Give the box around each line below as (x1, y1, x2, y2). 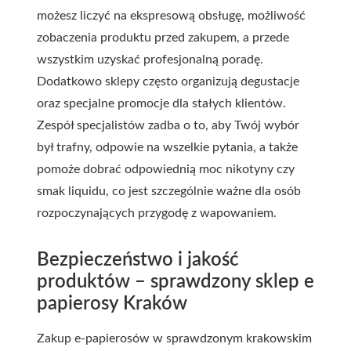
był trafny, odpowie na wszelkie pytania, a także (37, 140, 298, 154)
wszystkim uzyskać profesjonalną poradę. (37, 52, 263, 66)
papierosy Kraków (37, 294, 187, 313)
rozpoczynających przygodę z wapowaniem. (37, 206, 277, 219)
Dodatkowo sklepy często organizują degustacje (37, 74, 299, 88)
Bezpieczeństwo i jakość (37, 250, 239, 270)
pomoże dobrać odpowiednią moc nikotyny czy (37, 162, 295, 175)
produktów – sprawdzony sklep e (37, 272, 314, 291)
